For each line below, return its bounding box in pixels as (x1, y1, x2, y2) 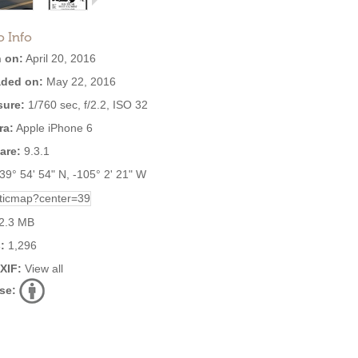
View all (25, 262, 63, 275)
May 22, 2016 (43, 75, 116, 88)
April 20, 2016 (23, 52, 96, 65)
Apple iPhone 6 (14, 121, 93, 134)
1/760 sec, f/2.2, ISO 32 (25, 98, 148, 111)
